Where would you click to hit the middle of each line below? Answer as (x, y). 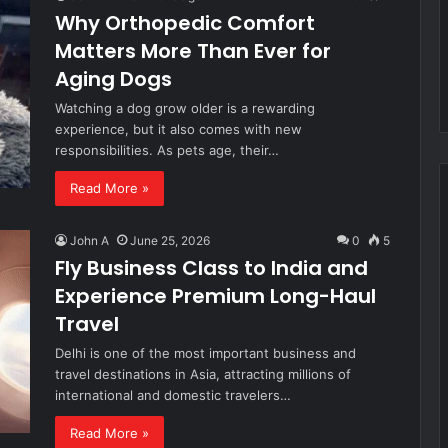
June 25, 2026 (170, 240)
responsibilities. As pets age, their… (167, 150)
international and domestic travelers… (173, 395)
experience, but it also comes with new (178, 129)
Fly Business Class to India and (211, 268)
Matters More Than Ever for (193, 51)
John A (89, 240)
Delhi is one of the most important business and (205, 353)
